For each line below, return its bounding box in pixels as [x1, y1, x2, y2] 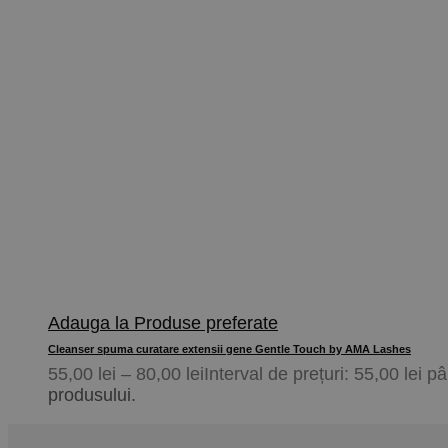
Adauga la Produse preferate [48, 313, 278, 334]
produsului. [48, 385, 136, 406]
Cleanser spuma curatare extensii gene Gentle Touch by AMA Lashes [48, 343, 411, 356]
